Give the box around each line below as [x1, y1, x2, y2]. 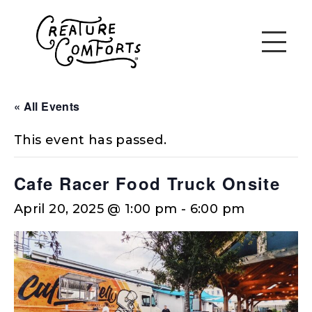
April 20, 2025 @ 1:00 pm [14, 201, 178, 217]
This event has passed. [14, 132, 166, 148]
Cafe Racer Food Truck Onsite [14, 171, 281, 195]
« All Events [14, 97, 80, 114]
